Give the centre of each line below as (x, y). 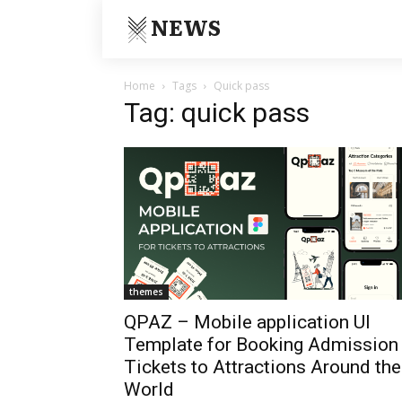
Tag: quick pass (217, 113)
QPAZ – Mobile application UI (247, 322)
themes (146, 291)
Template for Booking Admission (261, 344)
